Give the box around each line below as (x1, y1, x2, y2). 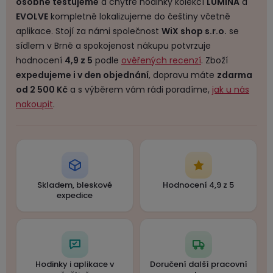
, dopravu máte (149, 69, 217, 82)
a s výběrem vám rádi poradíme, (68, 83, 212, 96)
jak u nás (212, 83, 249, 96)
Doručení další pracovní (149, 258, 247, 271)
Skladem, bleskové (37, 179, 112, 191)
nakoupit (16, 98, 53, 111)
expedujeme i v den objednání (16, 69, 149, 82)
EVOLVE (16, 10, 48, 23)
